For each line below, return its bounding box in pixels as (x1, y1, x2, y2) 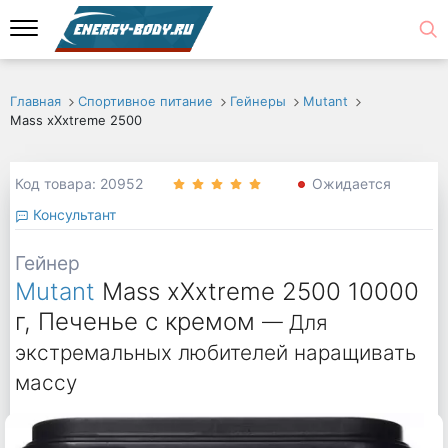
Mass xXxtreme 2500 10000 (101, 277, 419, 307)
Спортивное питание (77, 93, 213, 109)
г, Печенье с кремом (14, 307, 255, 337)
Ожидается (311, 175, 391, 193)
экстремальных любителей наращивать (14, 340, 416, 366)
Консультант (28, 205, 116, 223)
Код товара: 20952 (14, 175, 143, 193)
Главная (10, 93, 61, 109)
